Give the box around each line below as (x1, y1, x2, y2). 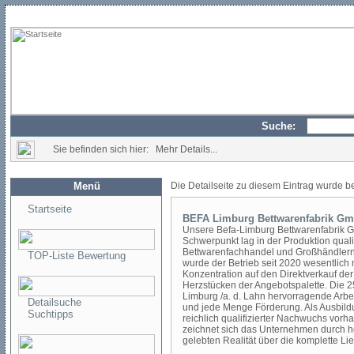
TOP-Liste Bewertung (28, 250, 126, 262)
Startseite (28, 203, 72, 215)
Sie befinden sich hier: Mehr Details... (53, 144, 217, 155)
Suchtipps (28, 308, 73, 320)
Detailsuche (28, 296, 81, 308)
